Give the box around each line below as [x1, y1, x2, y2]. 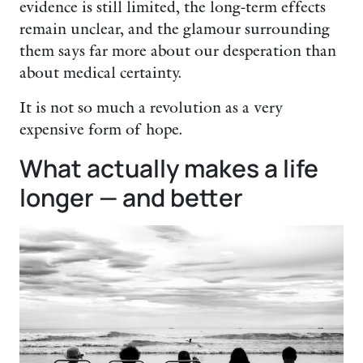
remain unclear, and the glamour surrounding [19, 20, 330, 38]
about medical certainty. [19, 64, 181, 82]
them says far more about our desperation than [19, 42, 336, 60]
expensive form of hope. [19, 121, 181, 139]
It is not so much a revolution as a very [19, 99, 283, 117]
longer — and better [19, 181, 243, 214]
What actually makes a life [19, 152, 318, 185]
